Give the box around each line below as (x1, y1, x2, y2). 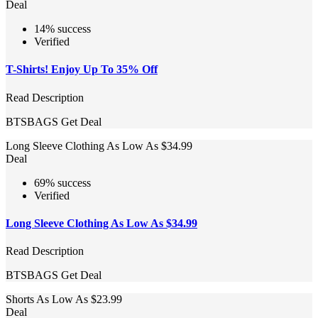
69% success (34, 176, 91, 189)
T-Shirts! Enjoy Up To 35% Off (6, 63, 158, 76)
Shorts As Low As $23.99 (6, 293, 122, 306)
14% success (34, 23, 91, 35)
